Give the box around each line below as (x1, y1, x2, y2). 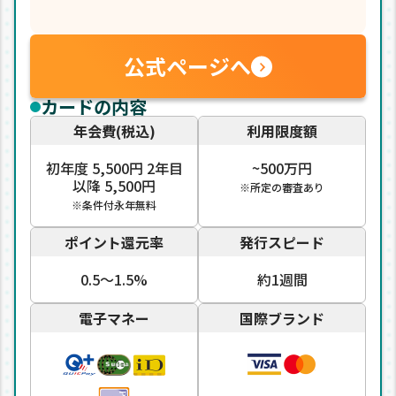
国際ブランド (240, 308, 324, 330)
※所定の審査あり (240, 179, 324, 195)
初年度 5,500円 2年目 (45, 157, 183, 179)
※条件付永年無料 (72, 197, 156, 213)
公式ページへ (124, 50, 251, 82)
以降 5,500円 (72, 175, 156, 197)
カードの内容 (41, 94, 147, 120)
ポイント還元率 (65, 232, 164, 254)
